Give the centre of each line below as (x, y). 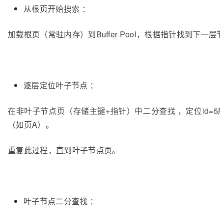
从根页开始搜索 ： (57, 9)
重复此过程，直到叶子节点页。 (64, 150)
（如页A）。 (31, 125)
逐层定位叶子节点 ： (61, 85)
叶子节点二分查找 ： (61, 201)
